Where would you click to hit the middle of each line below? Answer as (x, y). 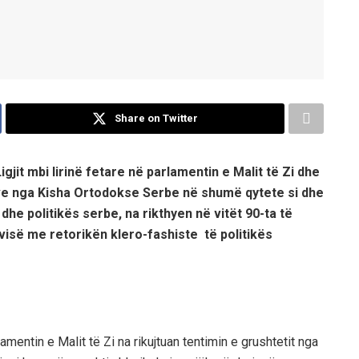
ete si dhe (294, 192)
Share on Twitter (156, 118)
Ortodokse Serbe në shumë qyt (167, 192)
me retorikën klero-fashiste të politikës (150, 234)
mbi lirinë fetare (76, 171)
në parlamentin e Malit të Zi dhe (224, 171)
